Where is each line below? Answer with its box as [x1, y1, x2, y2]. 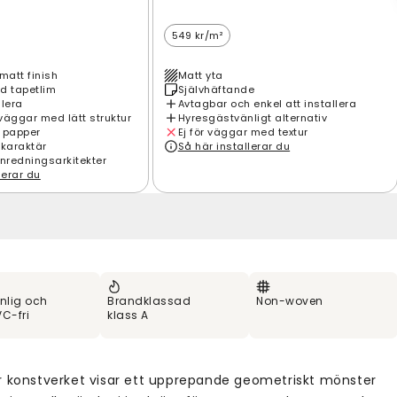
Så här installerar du [177, 138, 291, 153]
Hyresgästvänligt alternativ [177, 110, 328, 125]
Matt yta [177, 67, 223, 82]
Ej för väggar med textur [177, 124, 308, 139]
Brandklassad [107, 292, 191, 308]
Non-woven [256, 292, 323, 308]
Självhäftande [177, 82, 255, 97]
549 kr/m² [171, 27, 223, 43]
